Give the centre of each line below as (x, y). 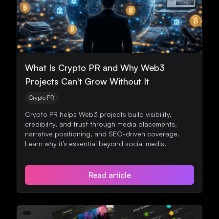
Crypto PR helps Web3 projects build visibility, (98, 114)
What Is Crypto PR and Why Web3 (95, 67)
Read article (109, 175)
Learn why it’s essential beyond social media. (96, 143)
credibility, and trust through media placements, (101, 124)
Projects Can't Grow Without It (87, 81)
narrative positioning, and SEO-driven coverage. (102, 134)
